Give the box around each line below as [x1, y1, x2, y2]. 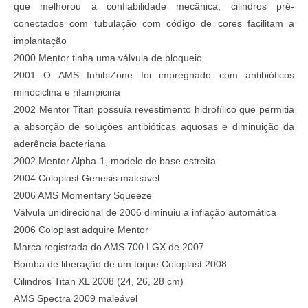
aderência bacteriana [14, 138, 106, 150]
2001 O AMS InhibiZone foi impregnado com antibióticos [14, 69, 294, 81]
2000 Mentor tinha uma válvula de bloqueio [14, 52, 202, 64]
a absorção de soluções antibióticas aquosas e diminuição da [14, 121, 294, 133]
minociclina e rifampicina [14, 87, 120, 98]
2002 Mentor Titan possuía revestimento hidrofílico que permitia [14, 104, 294, 115]
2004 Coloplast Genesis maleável [14, 173, 159, 184]
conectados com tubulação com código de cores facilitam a [14, 18, 294, 30]
